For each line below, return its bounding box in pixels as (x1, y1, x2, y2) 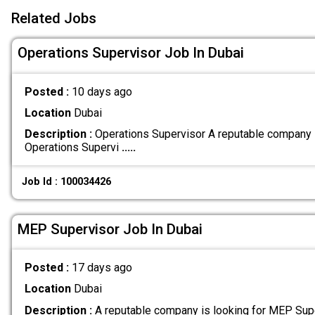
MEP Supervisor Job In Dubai (18, 220, 202, 238)
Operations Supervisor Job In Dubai (18, 44, 244, 62)
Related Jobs (11, 10, 96, 27)
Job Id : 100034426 (22, 176, 112, 188)
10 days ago (71, 84, 132, 98)
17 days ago (71, 261, 132, 275)
